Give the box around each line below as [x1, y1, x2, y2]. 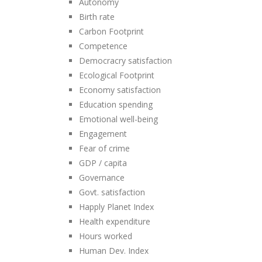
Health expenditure [79, 216, 150, 227]
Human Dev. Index [79, 245, 149, 256]
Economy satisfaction [79, 84, 161, 95]
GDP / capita [79, 157, 127, 168]
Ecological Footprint [79, 70, 154, 81]
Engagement [79, 128, 127, 139]
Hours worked [79, 230, 132, 242]
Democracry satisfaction [79, 55, 172, 66]
